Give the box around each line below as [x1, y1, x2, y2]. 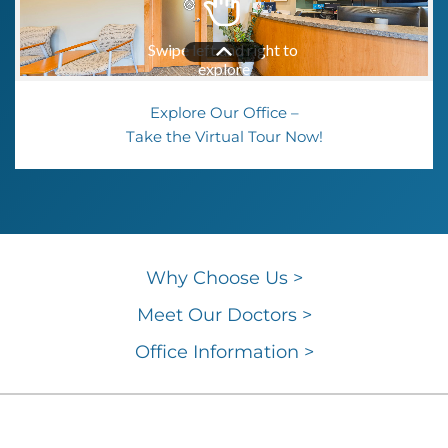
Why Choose [145, 267, 265, 290]
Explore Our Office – [149, 103, 299, 123]
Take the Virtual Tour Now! [125, 127, 323, 147]
